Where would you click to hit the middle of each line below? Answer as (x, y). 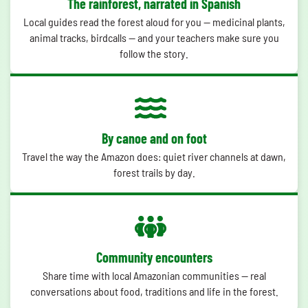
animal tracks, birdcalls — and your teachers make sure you (154, 38)
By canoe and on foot (154, 139)
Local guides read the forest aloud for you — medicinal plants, (154, 22)
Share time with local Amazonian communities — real (154, 276)
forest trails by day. (154, 173)
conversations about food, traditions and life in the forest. (154, 291)
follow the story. (154, 54)
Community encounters (154, 257)
